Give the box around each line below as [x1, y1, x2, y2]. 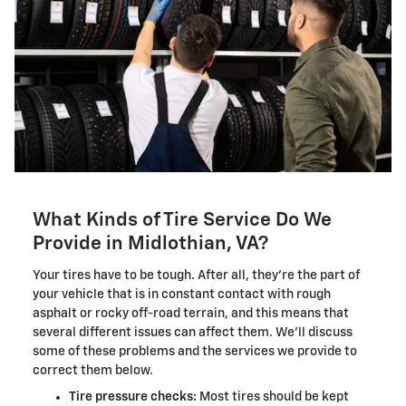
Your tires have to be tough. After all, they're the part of [33, 268, 360, 282]
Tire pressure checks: [69, 390, 197, 403]
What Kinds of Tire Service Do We [33, 211, 332, 231]
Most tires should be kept [197, 390, 349, 403]
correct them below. [33, 363, 153, 377]
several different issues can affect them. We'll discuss [33, 325, 353, 339]
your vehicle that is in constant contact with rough [33, 287, 331, 301]
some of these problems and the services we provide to [33, 344, 357, 358]
